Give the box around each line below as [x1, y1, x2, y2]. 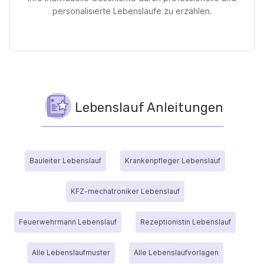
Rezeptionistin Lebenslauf [140, 217, 231, 226]
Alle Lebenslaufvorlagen [133, 248, 219, 257]
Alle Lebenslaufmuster [31, 248, 110, 257]
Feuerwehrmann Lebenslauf [19, 217, 117, 226]
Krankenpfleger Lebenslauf [125, 156, 220, 165]
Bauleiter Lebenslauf [29, 156, 101, 165]
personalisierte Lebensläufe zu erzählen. [52, 6, 212, 16]
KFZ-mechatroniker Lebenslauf [70, 187, 180, 196]
